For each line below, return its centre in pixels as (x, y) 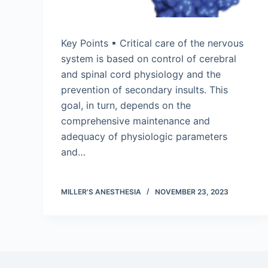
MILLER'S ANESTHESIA (101, 192)
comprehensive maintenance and (135, 121)
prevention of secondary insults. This (144, 90)
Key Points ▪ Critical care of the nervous (152, 43)
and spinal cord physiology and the (141, 74)
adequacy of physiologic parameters (144, 136)
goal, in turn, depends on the (126, 105)
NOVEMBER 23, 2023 (192, 192)
